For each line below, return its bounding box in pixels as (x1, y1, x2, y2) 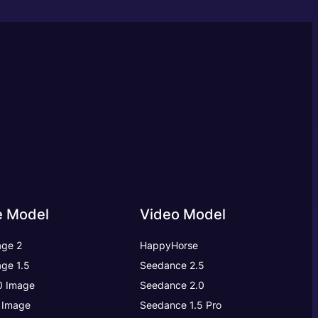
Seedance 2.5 (140, 258, 205, 271)
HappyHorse (140, 238, 199, 251)
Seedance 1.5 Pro (140, 298, 222, 311)
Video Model (140, 205, 226, 223)
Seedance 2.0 (140, 278, 205, 291)
